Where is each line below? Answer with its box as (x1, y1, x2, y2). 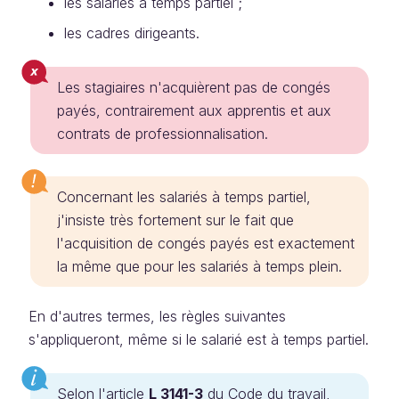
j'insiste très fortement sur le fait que (57, 211, 294, 229)
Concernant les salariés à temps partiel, (57, 188, 311, 206)
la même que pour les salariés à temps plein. (57, 257, 342, 275)
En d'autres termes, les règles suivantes (28, 307, 286, 325)
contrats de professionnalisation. (57, 125, 268, 142)
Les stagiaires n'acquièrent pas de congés (57, 78, 330, 96)
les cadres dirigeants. (64, 24, 199, 42)
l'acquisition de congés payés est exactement (57, 234, 354, 252)
